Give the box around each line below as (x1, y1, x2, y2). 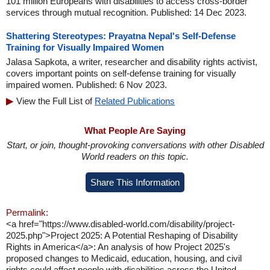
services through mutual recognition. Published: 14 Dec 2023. (6, 7, 246, 17)
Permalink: (6, 207, 48, 218)
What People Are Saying (84, 125, 186, 136)
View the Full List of (16, 96, 95, 106)
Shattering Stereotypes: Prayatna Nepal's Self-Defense (6, 31, 236, 41)
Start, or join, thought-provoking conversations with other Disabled (6, 140, 264, 150)
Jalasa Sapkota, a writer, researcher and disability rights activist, (6, 57, 257, 67)
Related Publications (95, 96, 175, 106)
